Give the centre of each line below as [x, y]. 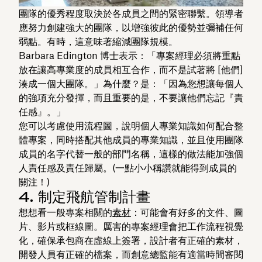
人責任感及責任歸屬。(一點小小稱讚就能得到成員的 [128, 168]
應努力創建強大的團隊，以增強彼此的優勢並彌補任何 [131, 27]
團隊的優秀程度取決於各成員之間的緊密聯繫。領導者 [131, 13]
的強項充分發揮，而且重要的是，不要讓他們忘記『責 [131, 97]
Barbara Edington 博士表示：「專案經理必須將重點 [130, 55]
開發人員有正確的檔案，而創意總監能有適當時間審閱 [131, 254]
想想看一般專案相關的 [65, 212]
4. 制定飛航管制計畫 [85, 196]
